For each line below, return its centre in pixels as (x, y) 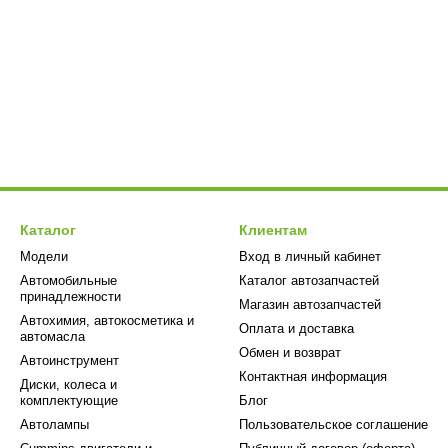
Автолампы (54, 424)
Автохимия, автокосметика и (107, 320)
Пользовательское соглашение (333, 424)
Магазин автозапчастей (310, 304)
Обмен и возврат (290, 352)
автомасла (52, 336)
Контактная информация (313, 376)
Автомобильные (68, 280)
